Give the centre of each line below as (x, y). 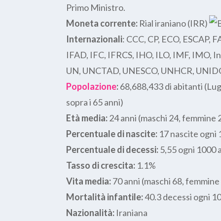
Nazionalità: (91, 212)
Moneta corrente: (102, 23)
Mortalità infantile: (105, 197)
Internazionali (94, 39)
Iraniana (131, 212)
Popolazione (92, 86)
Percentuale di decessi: (112, 149)
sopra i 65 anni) (95, 102)
